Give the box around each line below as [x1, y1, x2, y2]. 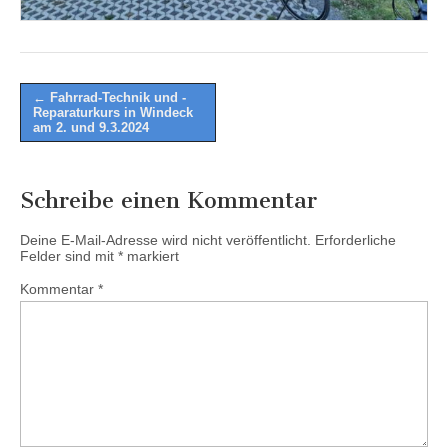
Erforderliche [315, 231, 396, 248]
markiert [123, 247, 179, 264]
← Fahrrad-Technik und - [33, 89, 186, 105]
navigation [19, 111, 110, 132]
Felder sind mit [20, 247, 118, 264]
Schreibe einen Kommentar [20, 186, 317, 214]
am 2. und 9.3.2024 [33, 119, 149, 135]
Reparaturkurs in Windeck [33, 104, 193, 120]
